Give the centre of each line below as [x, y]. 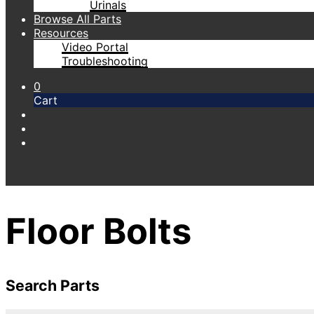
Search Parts [53, 285]
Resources [61, 33]
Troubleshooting [105, 61]
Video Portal [95, 47]
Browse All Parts [77, 19]
